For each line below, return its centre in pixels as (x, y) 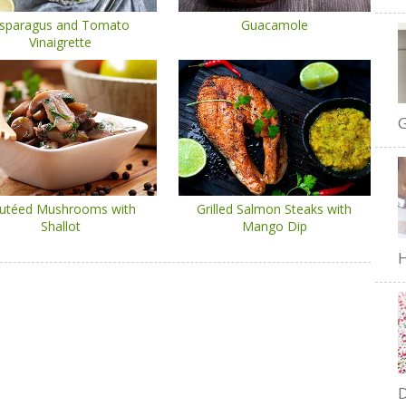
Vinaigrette (60, 42)
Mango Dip (274, 226)
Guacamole (274, 25)
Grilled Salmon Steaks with (275, 209)
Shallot (60, 226)
